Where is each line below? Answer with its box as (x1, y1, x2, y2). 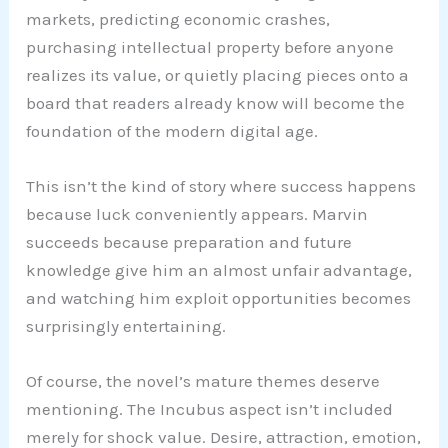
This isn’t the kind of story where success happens (26, 175, 417, 196)
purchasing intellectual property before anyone (26, 36, 395, 57)
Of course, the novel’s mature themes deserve (26, 370, 381, 391)
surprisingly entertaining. (26, 315, 227, 336)
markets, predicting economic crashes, (26, 8, 331, 29)
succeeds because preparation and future (26, 231, 353, 252)
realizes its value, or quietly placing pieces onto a (26, 64, 410, 85)
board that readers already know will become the (26, 92, 406, 113)
